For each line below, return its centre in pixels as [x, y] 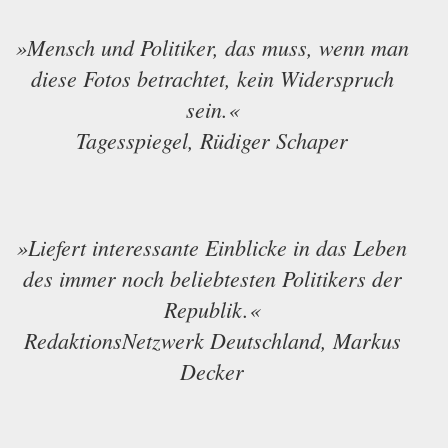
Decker [212, 371]
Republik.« [212, 309]
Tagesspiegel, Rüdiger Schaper [212, 140]
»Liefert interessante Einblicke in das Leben [212, 247]
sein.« [212, 109]
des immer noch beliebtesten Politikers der [212, 278]
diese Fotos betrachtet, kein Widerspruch [212, 78]
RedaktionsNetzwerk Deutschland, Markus [212, 340]
